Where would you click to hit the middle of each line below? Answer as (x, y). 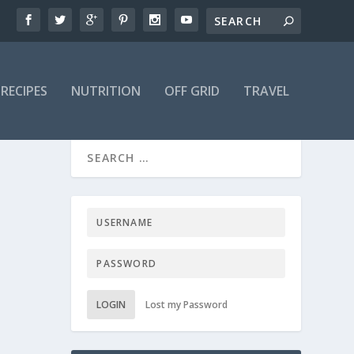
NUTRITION (105, 91)
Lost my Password (187, 305)
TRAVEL (266, 91)
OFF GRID (192, 91)
